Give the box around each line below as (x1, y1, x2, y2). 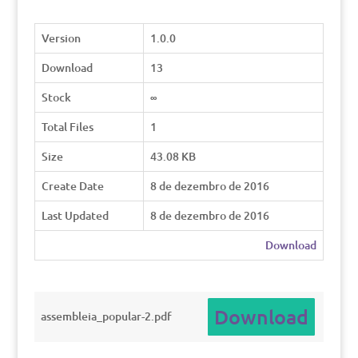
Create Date (41, 178, 104, 193)
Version (41, 30, 81, 46)
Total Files (41, 119, 93, 134)
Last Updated (41, 208, 109, 223)
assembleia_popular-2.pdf (40, 308, 172, 324)
